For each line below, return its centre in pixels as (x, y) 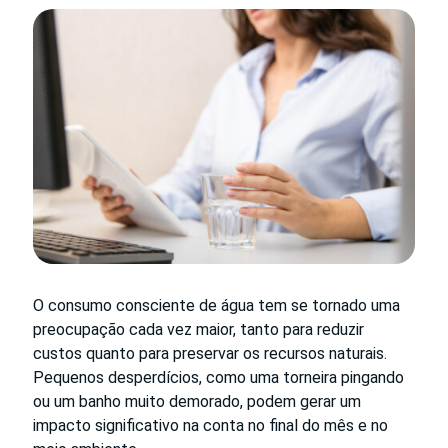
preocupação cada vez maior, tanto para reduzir (198, 329)
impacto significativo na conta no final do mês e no (210, 425)
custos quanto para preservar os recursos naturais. (210, 353)
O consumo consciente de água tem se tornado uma (216, 305)
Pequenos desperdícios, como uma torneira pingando (218, 377)
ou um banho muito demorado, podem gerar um (197, 401)
